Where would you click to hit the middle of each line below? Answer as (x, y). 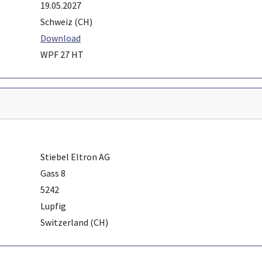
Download (61, 38)
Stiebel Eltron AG (75, 156)
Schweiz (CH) (66, 21)
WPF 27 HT (62, 54)
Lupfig (53, 206)
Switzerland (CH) (74, 222)
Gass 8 (53, 173)
